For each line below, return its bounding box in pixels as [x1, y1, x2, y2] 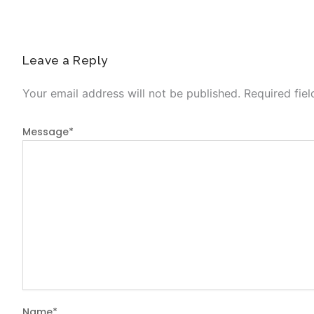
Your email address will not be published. [22, 86, 240, 100]
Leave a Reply [22, 53, 108, 67]
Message [22, 124, 69, 139]
